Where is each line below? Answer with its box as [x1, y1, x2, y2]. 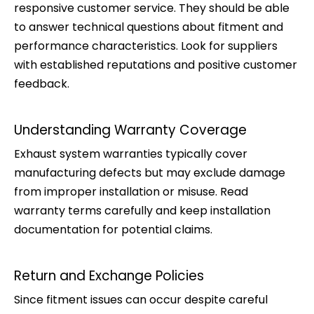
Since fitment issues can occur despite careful [14, 291, 268, 308]
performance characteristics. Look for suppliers [14, 37, 278, 54]
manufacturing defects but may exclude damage [14, 164, 285, 181]
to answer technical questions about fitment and [14, 18, 283, 35]
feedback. [14, 75, 69, 92]
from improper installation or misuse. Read [14, 183, 248, 200]
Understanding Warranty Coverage [14, 120, 247, 139]
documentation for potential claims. [14, 221, 212, 238]
